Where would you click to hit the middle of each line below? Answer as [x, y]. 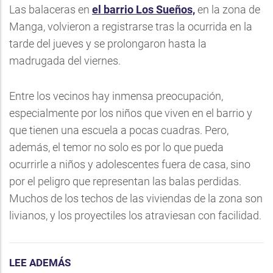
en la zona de [228, 9]
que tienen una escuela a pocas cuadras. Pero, [119, 130]
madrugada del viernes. [65, 61]
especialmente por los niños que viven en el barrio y [131, 113]
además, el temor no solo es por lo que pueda [116, 147]
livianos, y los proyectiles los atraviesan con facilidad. [135, 215]
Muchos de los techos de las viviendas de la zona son [136, 198]
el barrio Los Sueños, [144, 9]
